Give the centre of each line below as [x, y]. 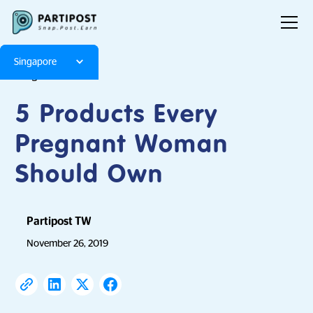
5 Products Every [117, 115]
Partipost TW [59, 221]
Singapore [35, 62]
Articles [79, 75]
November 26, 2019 [68, 243]
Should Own [90, 175]
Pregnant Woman [122, 145]
